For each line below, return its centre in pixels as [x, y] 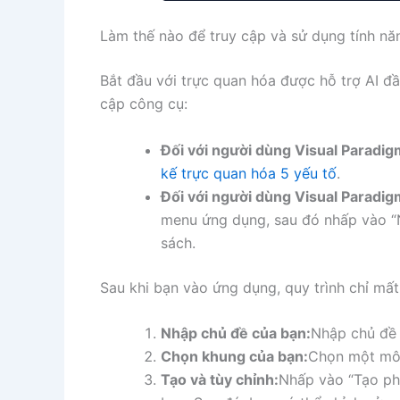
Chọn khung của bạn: [234, 357]
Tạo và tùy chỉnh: [220, 380]
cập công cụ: [144, 104]
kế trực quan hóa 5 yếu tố [249, 173]
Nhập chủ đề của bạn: [236, 333]
